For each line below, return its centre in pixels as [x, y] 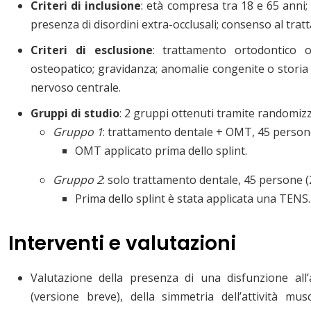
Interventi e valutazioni [122, 243]
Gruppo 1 [78, 132]
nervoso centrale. [76, 87]
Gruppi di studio [75, 113]
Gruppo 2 [78, 179]
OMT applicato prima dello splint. [161, 150]
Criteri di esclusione [92, 50]
